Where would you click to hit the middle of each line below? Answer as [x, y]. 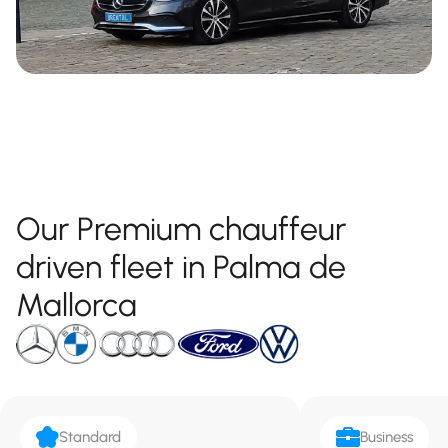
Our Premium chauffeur [181, 228]
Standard [90, 436]
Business [386, 436]
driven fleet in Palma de [181, 266]
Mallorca [76, 304]
